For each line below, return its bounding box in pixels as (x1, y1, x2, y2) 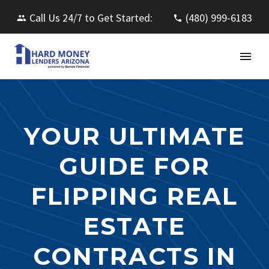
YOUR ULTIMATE (24, 121, 245, 151)
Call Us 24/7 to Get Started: (29, 11, 153, 25)
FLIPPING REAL (31, 181, 238, 211)
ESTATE (83, 211, 186, 241)
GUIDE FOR (59, 151, 210, 181)
